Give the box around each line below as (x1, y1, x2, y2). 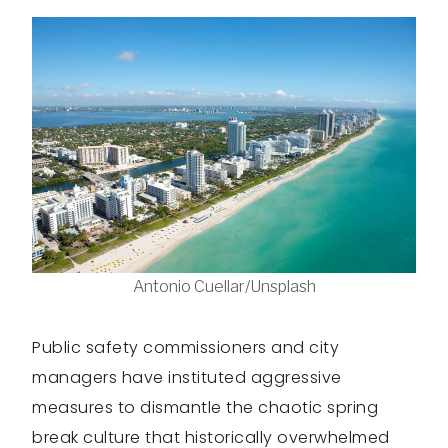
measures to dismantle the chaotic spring (32, 396, 378, 420)
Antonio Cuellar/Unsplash (132, 277, 316, 297)
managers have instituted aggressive (32, 366, 342, 390)
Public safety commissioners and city (32, 336, 339, 360)
